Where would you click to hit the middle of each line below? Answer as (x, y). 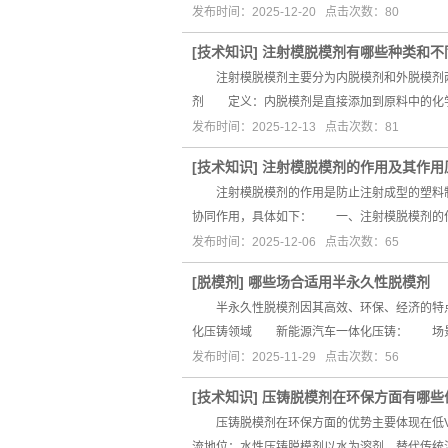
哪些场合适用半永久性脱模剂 (339, 282)
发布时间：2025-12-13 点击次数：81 (295, 127)
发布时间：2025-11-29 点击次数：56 (295, 357)
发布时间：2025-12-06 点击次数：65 (295, 242)
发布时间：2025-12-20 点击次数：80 (295, 12)
